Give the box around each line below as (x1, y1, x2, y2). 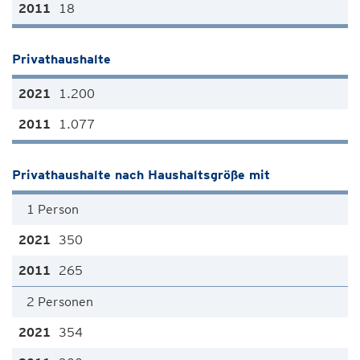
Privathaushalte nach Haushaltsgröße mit (12, 167, 270, 182)
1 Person (27, 202, 79, 217)
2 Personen (27, 294, 93, 309)
